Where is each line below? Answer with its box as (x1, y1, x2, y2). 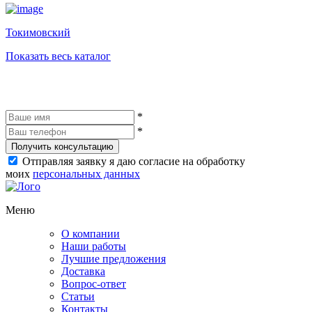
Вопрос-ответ (61, 277, 126, 290)
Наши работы (61, 240, 126, 252)
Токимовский (6, 26, 70, 38)
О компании (61, 227, 120, 240)
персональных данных (33, 167, 140, 180)
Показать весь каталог (6, 49, 111, 62)
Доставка (61, 265, 105, 277)
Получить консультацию (11, 141, 114, 152)
